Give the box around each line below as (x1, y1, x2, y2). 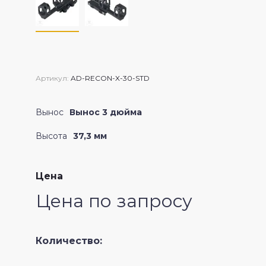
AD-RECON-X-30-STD (69, 73, 150, 83)
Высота (36, 130, 67, 141)
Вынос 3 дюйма (69, 106, 142, 118)
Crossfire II (34, 14, 86, 26)
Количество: (36, 235, 102, 246)
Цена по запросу (36, 189, 192, 212)
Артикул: (36, 73, 69, 83)
